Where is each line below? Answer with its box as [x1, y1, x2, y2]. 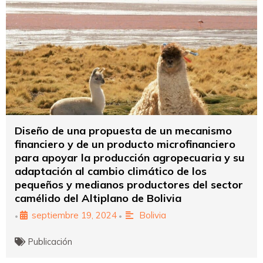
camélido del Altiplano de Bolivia [15, 191, 181, 205]
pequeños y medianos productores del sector [15, 177, 243, 191]
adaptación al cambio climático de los [15, 164, 207, 178]
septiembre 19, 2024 [32, 209, 117, 221]
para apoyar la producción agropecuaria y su [15, 150, 245, 164]
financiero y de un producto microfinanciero [15, 137, 235, 151]
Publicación [28, 235, 73, 247]
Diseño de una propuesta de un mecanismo [15, 123, 232, 137]
